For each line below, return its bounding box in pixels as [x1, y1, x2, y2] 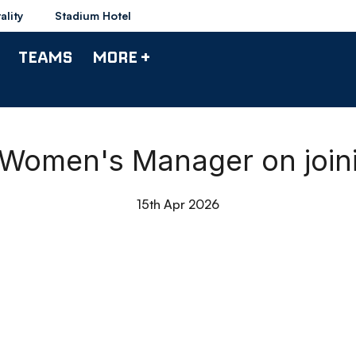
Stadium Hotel [55, 9, 131, 22]
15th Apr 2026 [137, 196, 219, 212]
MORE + [92, 46, 150, 67]
